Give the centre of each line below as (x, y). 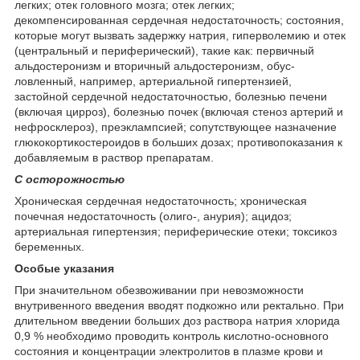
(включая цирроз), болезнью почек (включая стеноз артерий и (179, 111)
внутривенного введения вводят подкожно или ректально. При (179, 305)
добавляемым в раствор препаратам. (114, 157)
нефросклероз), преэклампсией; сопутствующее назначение (176, 127)
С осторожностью (70, 179)
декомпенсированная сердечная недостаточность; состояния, (179, 20)
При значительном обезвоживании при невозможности (159, 290)
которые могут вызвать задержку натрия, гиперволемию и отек (180, 35)
